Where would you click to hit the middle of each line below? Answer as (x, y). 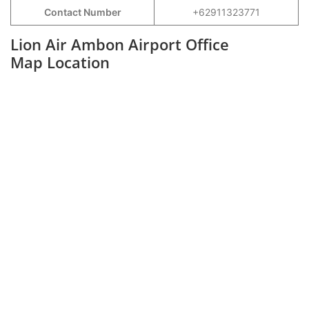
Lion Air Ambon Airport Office (120, 44)
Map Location (60, 62)
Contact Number (82, 12)
